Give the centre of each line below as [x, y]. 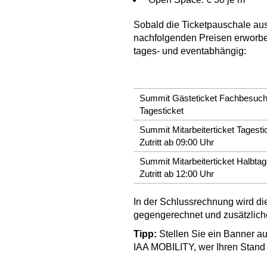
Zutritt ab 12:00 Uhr [177, 173]
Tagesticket [162, 110]
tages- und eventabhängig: [190, 51]
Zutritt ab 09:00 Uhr [177, 142]
